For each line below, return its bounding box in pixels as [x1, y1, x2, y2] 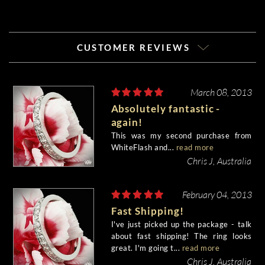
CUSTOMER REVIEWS [76, 42, 193, 53]
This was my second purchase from [111, 131, 252, 140]
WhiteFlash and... [111, 143, 176, 152]
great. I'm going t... [111, 243, 182, 253]
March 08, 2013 [190, 86, 252, 98]
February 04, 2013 [182, 189, 252, 200]
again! [111, 116, 143, 128]
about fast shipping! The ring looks [111, 231, 252, 241]
